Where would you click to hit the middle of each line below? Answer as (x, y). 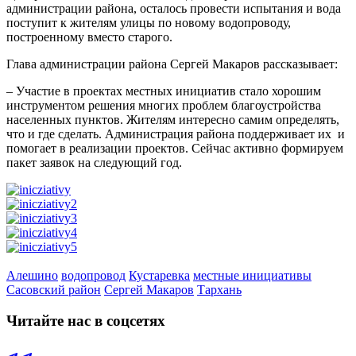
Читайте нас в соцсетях (86, 320)
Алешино (32, 275)
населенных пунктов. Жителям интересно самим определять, (173, 119)
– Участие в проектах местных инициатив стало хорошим (164, 91)
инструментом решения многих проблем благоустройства (164, 105)
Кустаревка (159, 275)
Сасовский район (54, 289)
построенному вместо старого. (89, 37)
